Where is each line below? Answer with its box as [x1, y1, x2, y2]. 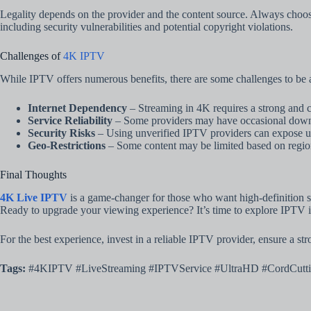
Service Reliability [28, 114, 112, 126]
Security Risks [28, 126, 95, 139]
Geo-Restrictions [28, 139, 106, 151]
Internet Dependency [28, 101, 127, 114]
